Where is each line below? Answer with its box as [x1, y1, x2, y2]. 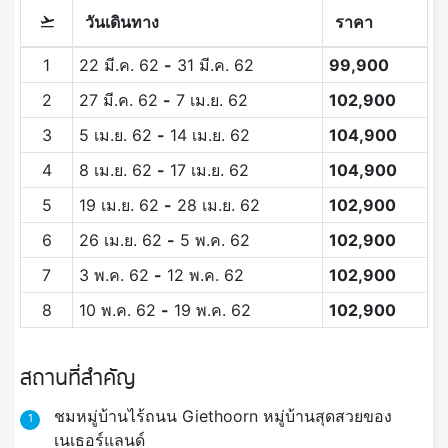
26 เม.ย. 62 [78, 230, 167, 251]
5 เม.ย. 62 [78, 125, 157, 146]
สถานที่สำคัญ [20, 363, 136, 396]
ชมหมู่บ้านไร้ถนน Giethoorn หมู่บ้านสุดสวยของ [53, 406, 392, 427]
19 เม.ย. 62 [78, 195, 164, 216]
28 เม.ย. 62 [171, 195, 260, 216]
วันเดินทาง [85, 12, 159, 33]
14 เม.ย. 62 [164, 125, 250, 146]
